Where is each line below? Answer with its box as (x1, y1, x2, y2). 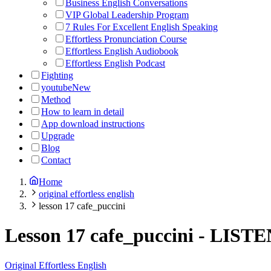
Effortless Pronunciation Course (65, 34, 187, 44)
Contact (41, 155, 71, 165)
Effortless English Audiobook (65, 46, 178, 56)
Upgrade (41, 131, 74, 141)
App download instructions (41, 119, 145, 129)
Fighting (41, 70, 73, 80)
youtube (41, 82, 72, 93)
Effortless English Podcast (65, 58, 165, 68)
